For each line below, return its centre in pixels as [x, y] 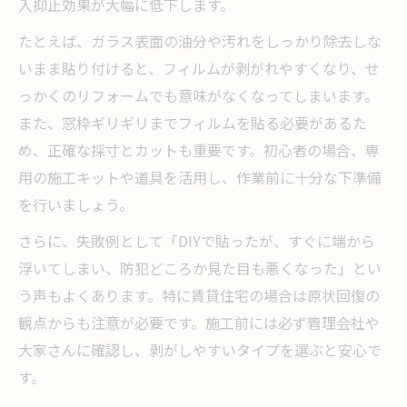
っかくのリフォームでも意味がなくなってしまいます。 [199, 95]
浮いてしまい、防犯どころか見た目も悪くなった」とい [200, 268]
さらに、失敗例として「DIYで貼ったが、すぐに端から [197, 240]
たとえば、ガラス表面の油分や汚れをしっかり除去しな [200, 40]
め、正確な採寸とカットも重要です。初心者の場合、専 [199, 149]
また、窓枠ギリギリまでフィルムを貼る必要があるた [193, 122]
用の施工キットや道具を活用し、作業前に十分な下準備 [200, 177]
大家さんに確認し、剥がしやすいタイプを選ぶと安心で [200, 349]
